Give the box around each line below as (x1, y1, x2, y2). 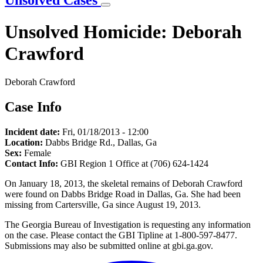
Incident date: (5, 127, 60, 137)
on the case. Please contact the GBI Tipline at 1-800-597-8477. (5, 230, 237, 241)
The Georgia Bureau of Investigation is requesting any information (5, 220, 251, 230)
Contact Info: (5, 159, 58, 169)
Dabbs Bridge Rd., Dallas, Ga (45, 137, 157, 148)
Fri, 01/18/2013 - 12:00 (62, 127, 149, 137)
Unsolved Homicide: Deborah (5, 21, 242, 42)
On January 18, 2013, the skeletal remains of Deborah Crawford (5, 178, 242, 189)
